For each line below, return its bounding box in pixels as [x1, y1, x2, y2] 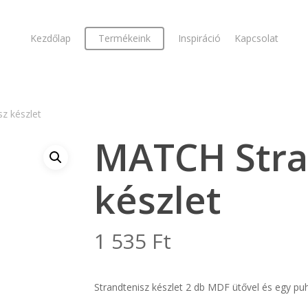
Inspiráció [177, 31, 221, 45]
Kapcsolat [234, 31, 278, 45]
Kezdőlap [30, 31, 71, 45]
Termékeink [98, 31, 151, 45]
